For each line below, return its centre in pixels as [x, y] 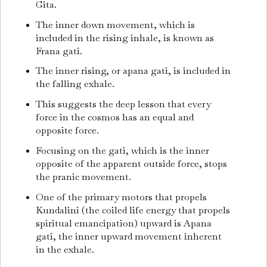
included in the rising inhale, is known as [125, 38]
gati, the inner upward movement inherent [129, 237]
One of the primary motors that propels [122, 197]
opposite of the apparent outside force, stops [132, 164]
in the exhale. [66, 250]
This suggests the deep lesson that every [124, 104]
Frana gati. [60, 51]
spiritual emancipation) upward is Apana [124, 223]
